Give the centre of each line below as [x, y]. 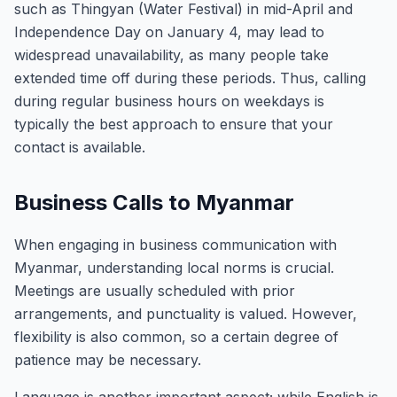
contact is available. [80, 147]
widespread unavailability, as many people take [171, 55]
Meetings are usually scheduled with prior [155, 291]
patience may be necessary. [108, 360]
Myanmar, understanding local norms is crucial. [174, 268]
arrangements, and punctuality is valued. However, [186, 314]
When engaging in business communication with [175, 245]
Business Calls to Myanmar [154, 202]
